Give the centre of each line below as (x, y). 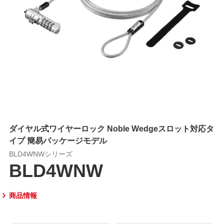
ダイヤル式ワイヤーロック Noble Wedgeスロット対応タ (111, 128)
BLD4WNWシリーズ (40, 153)
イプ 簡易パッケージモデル (58, 140)
